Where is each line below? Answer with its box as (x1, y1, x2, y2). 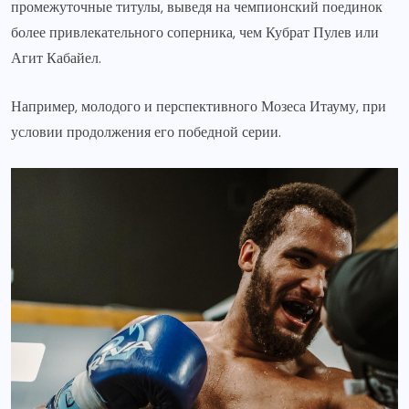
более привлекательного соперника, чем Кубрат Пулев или (11, 22, 379, 42)
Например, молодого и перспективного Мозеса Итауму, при (11, 96, 386, 116)
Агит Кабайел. (11, 47, 101, 68)
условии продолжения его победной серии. (11, 121, 281, 142)
